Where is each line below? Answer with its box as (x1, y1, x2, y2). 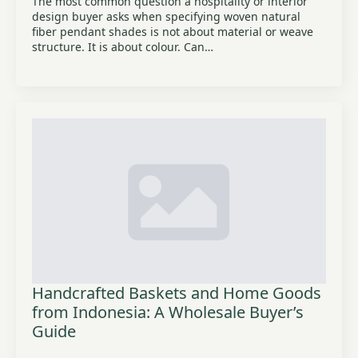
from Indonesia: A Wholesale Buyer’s (32, 301, 304, 323)
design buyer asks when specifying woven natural (32, 9, 300, 24)
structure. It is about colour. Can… (32, 39, 213, 54)
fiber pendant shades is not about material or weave (32, 24, 313, 39)
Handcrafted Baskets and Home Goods (32, 282, 321, 304)
